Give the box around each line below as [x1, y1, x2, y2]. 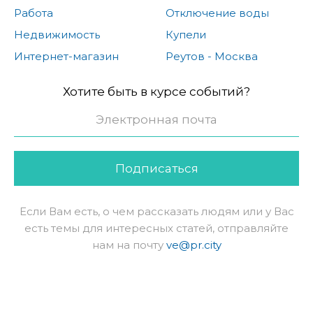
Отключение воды [165, 6, 269, 20]
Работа [14, 6, 53, 20]
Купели [165, 28, 206, 42]
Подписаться [115, 161, 198, 176]
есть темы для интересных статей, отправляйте [24, 221, 289, 235]
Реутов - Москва [165, 50, 258, 64]
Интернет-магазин [14, 50, 119, 64]
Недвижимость [14, 28, 100, 42]
